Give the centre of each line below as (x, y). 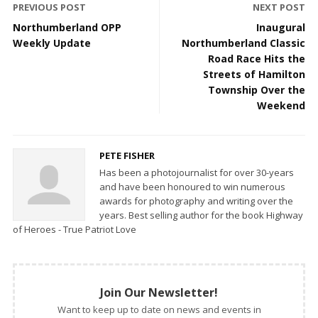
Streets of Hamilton (254, 74)
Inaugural (281, 27)
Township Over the (257, 89)
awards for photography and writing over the (196, 201)
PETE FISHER (127, 155)
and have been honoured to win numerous (192, 186)
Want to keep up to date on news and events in (159, 309)
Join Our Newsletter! (159, 292)
